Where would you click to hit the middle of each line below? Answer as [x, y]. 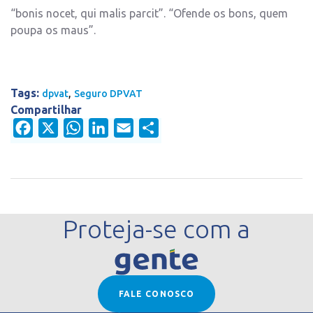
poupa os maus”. [53, 30]
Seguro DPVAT [108, 94]
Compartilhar [46, 110]
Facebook [57, 128]
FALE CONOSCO [156, 294]
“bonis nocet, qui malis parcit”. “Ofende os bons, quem [149, 14]
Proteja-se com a [156, 229]
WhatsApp [110, 128]
